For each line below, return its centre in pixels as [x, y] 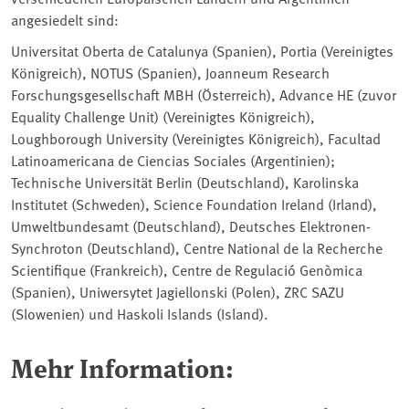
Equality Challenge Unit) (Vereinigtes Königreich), [163, 115]
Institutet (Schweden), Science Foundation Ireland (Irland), [194, 203]
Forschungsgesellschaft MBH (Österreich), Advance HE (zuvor [204, 94]
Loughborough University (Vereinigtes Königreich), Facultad [196, 137]
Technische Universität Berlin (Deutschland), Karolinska [185, 181]
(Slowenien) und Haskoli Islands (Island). [140, 313]
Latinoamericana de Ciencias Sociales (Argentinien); [173, 159]
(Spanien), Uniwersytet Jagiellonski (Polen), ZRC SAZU [178, 291]
